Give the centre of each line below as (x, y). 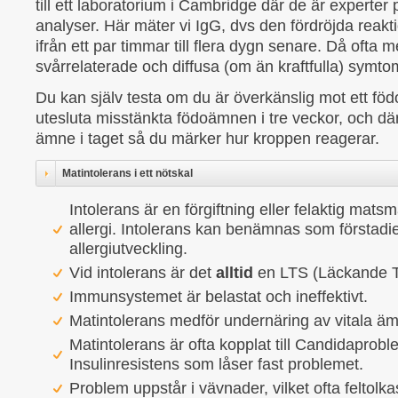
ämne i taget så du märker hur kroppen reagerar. (207, 139)
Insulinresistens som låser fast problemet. (216, 364)
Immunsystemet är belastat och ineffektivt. (219, 297)
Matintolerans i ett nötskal (127, 173)
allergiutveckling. (128, 249)
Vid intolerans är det (143, 273)
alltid (237, 273)
